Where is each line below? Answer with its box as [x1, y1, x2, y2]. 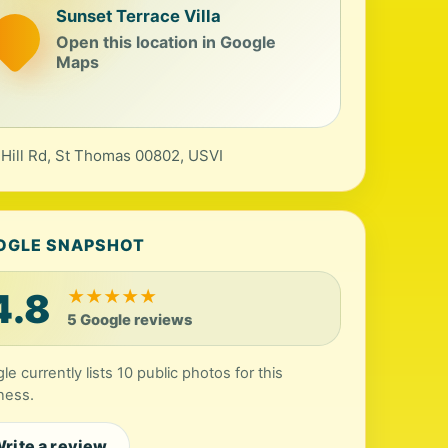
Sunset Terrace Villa [56, 5, 222, 26]
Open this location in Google [56, 31, 277, 52]
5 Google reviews [67, 311, 193, 329]
